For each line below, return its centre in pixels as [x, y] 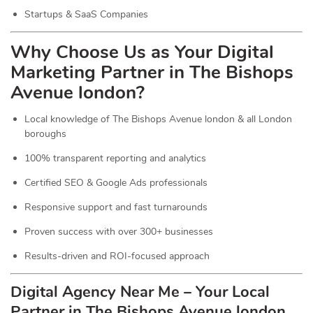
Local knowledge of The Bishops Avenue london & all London [158, 119]
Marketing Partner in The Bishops [152, 72]
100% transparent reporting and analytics [115, 158]
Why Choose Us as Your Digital [142, 52]
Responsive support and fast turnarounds [116, 207]
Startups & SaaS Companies [86, 14]
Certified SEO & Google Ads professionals [116, 183]
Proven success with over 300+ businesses [119, 232]
